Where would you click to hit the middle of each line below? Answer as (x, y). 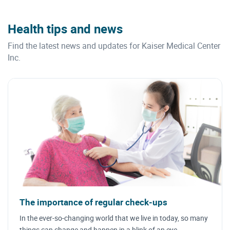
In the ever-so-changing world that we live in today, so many (114, 218)
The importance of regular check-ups (93, 202)
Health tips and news (65, 28)
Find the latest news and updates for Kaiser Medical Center (114, 45)
